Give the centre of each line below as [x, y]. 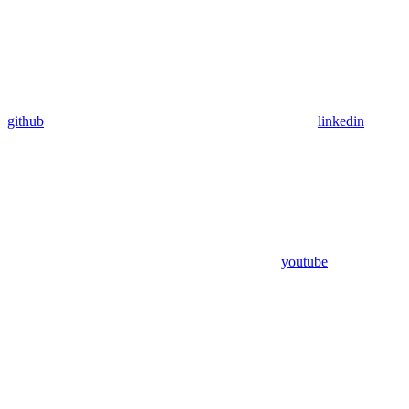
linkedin [341, 121]
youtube [304, 261]
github [26, 121]
